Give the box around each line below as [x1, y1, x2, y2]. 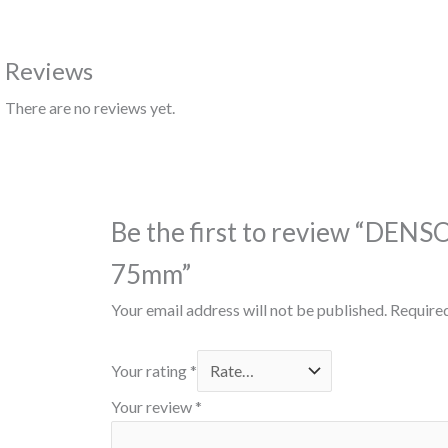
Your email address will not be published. [111, 300, 388, 320]
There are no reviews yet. [4, 97, 175, 117]
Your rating [111, 361, 191, 381]
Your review [111, 397, 196, 417]
